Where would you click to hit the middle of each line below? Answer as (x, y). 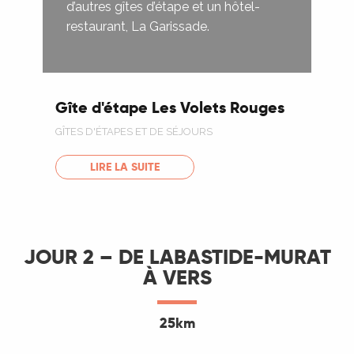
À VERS (177, 277)
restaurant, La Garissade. (138, 27)
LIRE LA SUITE (125, 167)
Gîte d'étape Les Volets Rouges (170, 108)
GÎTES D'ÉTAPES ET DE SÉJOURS (134, 132)
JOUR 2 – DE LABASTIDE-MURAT (177, 257)
